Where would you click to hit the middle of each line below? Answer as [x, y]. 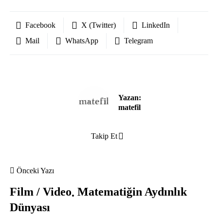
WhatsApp [82, 41]
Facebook [40, 25]
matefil [129, 107]
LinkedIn [156, 25]
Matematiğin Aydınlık [132, 192]
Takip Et [104, 136]
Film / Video [41, 192]
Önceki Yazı [35, 171]
